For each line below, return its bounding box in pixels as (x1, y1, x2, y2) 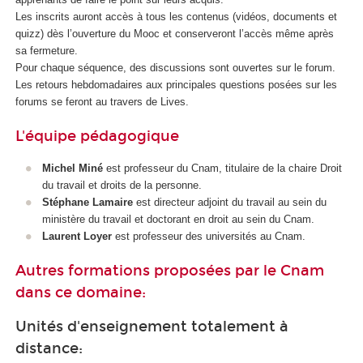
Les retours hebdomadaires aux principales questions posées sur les (15, 78, 337, 91)
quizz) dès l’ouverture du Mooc (15, 27, 160, 40)
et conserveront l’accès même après (160, 27, 334, 40)
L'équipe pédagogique (15, 127, 179, 146)
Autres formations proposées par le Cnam (15, 262, 324, 280)
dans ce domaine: (15, 284, 146, 302)
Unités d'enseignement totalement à (15, 317, 288, 335)
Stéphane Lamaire (41, 195, 133, 208)
